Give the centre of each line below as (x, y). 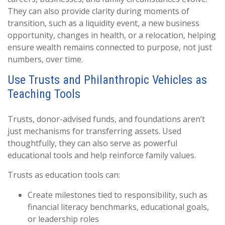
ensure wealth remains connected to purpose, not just (110, 47)
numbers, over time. (45, 59)
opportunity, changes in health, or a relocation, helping (112, 35)
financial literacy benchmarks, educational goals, (118, 207)
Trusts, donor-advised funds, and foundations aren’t (106, 119)
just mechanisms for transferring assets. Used (94, 131)
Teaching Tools (44, 94)
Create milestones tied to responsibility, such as (118, 195)
